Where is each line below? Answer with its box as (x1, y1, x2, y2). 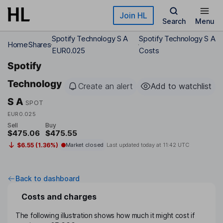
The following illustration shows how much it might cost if (15, 211, 195, 220)
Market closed (65, 141, 104, 149)
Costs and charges (21, 192, 97, 202)
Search (162, 17, 186, 25)
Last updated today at (106, 141, 163, 149)
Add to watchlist (151, 81, 212, 91)
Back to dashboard (15, 174, 80, 183)
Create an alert (78, 81, 133, 91)
